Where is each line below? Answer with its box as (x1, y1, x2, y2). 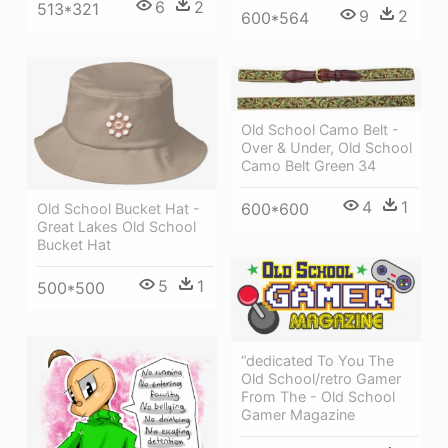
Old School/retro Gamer (241, 370, 401, 388)
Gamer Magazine (241, 406, 355, 424)
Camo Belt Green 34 (241, 156, 376, 174)
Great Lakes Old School (37, 217, 196, 235)
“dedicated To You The (241, 352, 394, 370)
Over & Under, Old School (241, 138, 412, 156)
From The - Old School (241, 388, 395, 406)
